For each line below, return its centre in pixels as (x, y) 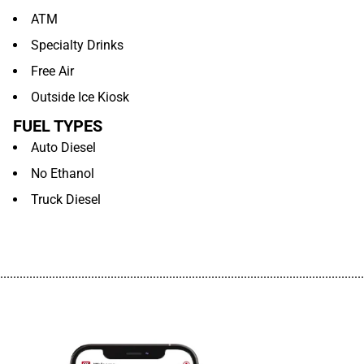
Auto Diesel (63, 147)
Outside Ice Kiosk (80, 97)
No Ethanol (63, 173)
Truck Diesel (66, 199)
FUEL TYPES (58, 126)
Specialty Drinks (77, 45)
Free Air (52, 71)
